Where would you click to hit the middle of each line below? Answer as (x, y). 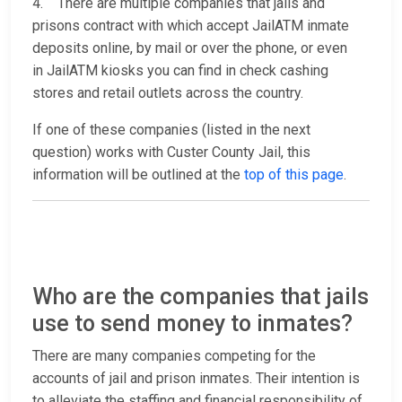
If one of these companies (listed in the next (171, 130)
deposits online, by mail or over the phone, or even (190, 48)
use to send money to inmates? (192, 324)
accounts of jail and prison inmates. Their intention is (196, 379)
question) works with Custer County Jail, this (171, 153)
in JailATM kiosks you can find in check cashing (180, 71)
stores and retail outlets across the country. (170, 93)
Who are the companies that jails (201, 297)
